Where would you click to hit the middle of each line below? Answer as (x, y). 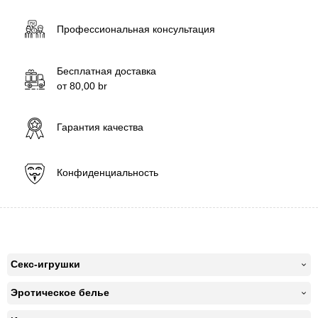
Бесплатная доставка (106, 71)
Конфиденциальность (108, 173)
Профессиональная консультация (136, 29)
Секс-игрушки (45, 264)
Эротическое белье (60, 293)
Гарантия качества (100, 127)
